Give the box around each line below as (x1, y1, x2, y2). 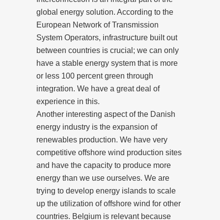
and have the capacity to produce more (36, 161, 171, 169)
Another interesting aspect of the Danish (36, 110, 175, 118)
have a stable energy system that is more (36, 58, 178, 67)
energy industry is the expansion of (36, 122, 157, 131)
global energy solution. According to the (36, 7, 173, 16)
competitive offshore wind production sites (36, 148, 182, 157)
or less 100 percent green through (36, 71, 153, 80)
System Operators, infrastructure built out (36, 33, 177, 42)
